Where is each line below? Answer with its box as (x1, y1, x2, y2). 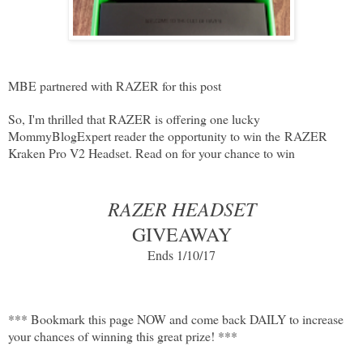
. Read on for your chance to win (129, 143, 295, 161)
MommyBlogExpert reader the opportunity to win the (8, 126, 284, 144)
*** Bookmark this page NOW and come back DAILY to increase (8, 310, 344, 327)
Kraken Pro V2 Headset (8, 143, 129, 161)
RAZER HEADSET (107, 194, 256, 221)
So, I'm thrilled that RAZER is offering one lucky (8, 109, 260, 127)
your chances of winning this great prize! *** (8, 327, 237, 344)
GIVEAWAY (131, 220, 232, 247)
